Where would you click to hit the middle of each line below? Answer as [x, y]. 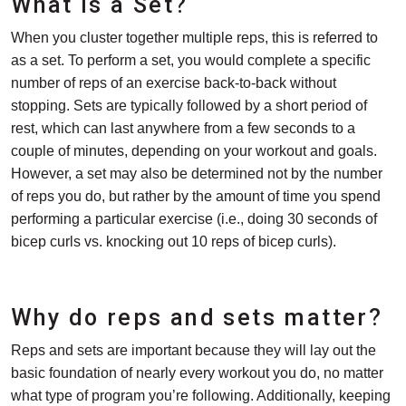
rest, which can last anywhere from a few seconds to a [183, 128]
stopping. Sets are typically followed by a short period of [189, 105]
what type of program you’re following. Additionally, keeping [201, 395]
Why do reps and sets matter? [197, 317]
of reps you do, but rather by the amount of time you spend [196, 196]
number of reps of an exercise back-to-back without [174, 82]
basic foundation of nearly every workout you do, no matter [197, 372]
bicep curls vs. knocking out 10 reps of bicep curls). [174, 241]
